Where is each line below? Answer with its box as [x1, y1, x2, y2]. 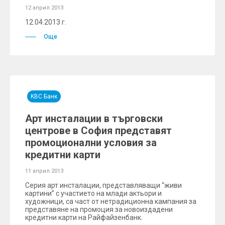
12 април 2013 [25, 5, 63, 11]
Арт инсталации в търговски [25, 113, 163, 125]
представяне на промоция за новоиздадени [25, 205, 173, 213]
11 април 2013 [25, 168, 63, 174]
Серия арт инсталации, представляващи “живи [25, 181, 182, 189]
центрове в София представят [25, 125, 172, 137]
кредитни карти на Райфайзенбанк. [25, 213, 143, 221]
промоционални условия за [25, 137, 157, 149]
